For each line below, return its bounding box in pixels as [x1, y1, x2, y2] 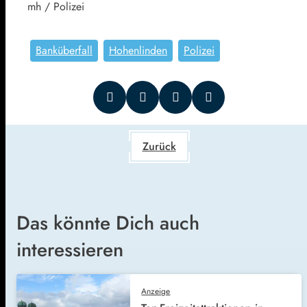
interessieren [16, 235, 123, 264]
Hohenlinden [109, 42, 167, 58]
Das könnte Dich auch [16, 208, 199, 237]
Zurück [142, 138, 176, 154]
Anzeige [141, 284, 171, 297]
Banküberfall [36, 42, 93, 58]
